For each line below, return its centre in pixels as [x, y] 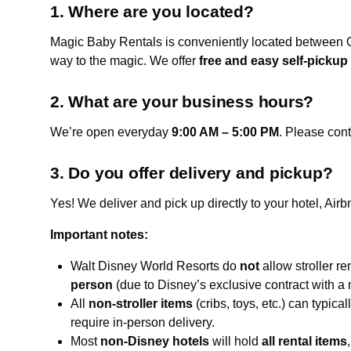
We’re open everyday [111, 132]
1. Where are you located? [152, 11]
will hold [235, 341]
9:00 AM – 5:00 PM [225, 132]
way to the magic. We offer [125, 61]
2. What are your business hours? [182, 101]
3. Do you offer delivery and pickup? [192, 173]
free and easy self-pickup [273, 61]
